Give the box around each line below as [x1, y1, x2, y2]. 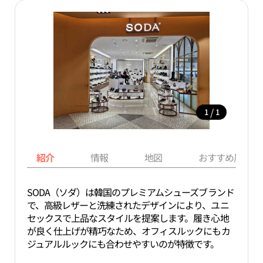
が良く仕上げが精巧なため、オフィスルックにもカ [26, 224, 230, 238]
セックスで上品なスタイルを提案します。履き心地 [26, 211, 229, 225]
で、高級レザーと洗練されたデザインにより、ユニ [26, 198, 229, 212]
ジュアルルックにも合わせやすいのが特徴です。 [26, 237, 220, 251]
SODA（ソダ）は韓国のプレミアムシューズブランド [26, 185, 234, 199]
